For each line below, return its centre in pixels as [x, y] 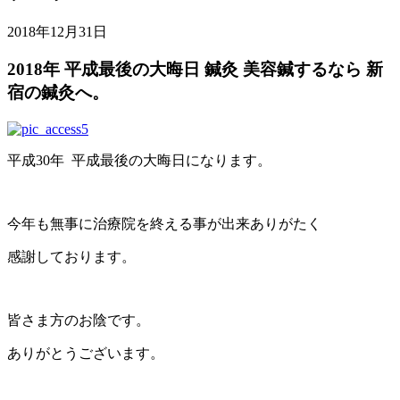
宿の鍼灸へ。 [58, 93]
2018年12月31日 [57, 31]
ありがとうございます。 [86, 354]
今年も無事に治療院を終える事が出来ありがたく [164, 224]
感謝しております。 [71, 257]
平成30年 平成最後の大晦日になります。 [139, 161]
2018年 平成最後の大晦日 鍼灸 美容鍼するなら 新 [195, 70]
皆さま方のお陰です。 [79, 321]
